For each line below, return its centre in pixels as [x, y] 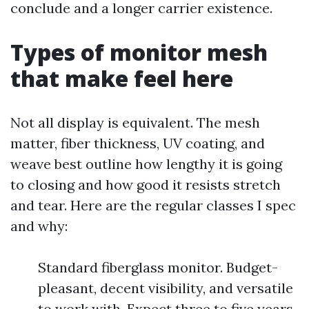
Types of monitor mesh [139, 52]
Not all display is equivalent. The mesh [135, 122]
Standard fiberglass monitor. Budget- [158, 267]
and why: [39, 226]
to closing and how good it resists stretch [146, 185]
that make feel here [122, 78]
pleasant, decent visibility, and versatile [166, 288]
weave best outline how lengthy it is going [146, 164]
